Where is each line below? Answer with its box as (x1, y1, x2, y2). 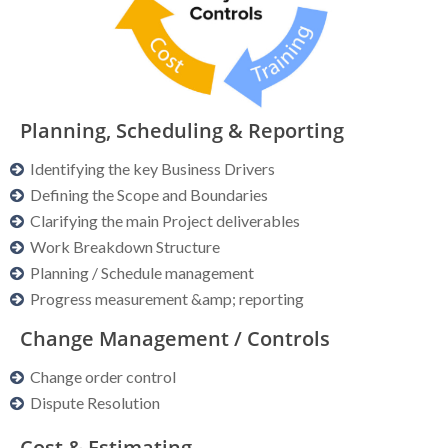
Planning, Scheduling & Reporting (20, 116, 344, 144)
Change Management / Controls (20, 324, 330, 352)
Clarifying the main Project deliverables (30, 210, 300, 230)
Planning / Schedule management (30, 262, 254, 282)
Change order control (30, 366, 176, 386)
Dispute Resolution (30, 392, 160, 412)
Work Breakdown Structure (30, 236, 220, 256)
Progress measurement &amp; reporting (30, 288, 304, 308)
